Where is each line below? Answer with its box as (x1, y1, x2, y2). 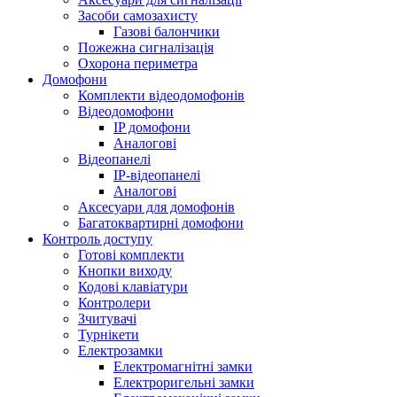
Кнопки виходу (78, 263, 172, 278)
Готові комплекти (78, 247, 184, 262)
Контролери (78, 295, 151, 310)
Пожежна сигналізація (78, 40, 214, 55)
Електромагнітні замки (113, 359, 253, 374)
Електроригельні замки (113, 375, 254, 390)
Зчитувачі (78, 311, 136, 326)
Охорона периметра (78, 56, 198, 71)
